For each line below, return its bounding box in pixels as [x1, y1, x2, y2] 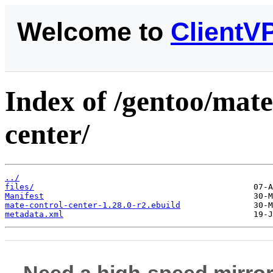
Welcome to [17, 17, 171, 46]
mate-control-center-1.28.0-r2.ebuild [5, 200, 180, 210]
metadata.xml [5, 209, 63, 219]
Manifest [5, 191, 44, 200]
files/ [5, 182, 34, 191]
